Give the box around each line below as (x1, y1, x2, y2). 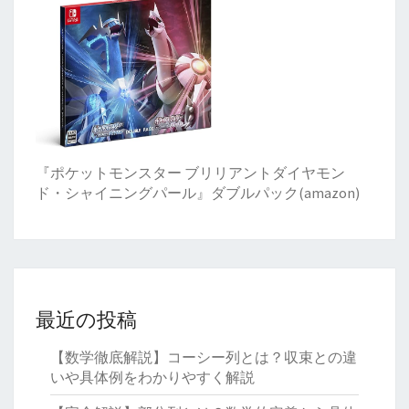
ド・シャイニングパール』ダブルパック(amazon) (36, 183, 360, 202)
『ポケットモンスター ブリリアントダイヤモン (36, 163, 345, 182)
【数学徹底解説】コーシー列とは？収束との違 (50, 347, 357, 366)
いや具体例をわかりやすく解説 (50, 367, 255, 386)
